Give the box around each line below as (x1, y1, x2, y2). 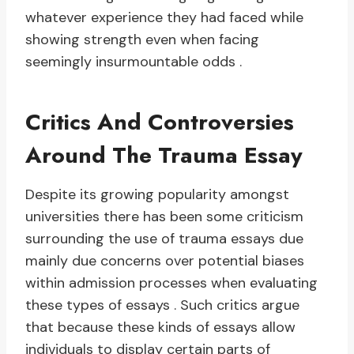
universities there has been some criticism (25, 207, 303, 227)
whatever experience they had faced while (25, 8, 303, 28)
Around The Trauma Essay (25, 139, 303, 172)
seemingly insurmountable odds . (25, 52, 242, 72)
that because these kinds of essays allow (25, 318, 296, 337)
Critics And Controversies (25, 106, 294, 139)
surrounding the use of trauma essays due (25, 229, 303, 249)
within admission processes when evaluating (25, 273, 318, 293)
